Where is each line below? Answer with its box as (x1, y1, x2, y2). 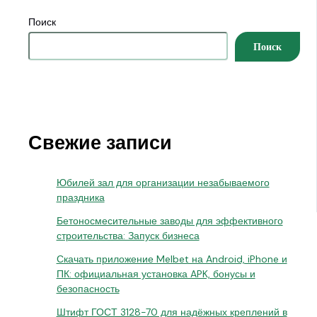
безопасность (56, 282, 120, 296)
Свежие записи (28, 130, 172, 156)
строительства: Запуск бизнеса (56, 229, 200, 243)
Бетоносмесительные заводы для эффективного (56, 214, 283, 228)
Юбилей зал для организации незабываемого (56, 176, 270, 190)
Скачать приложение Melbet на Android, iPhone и (56, 253, 287, 266)
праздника (56, 191, 105, 204)
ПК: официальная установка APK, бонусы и (56, 267, 255, 281)
